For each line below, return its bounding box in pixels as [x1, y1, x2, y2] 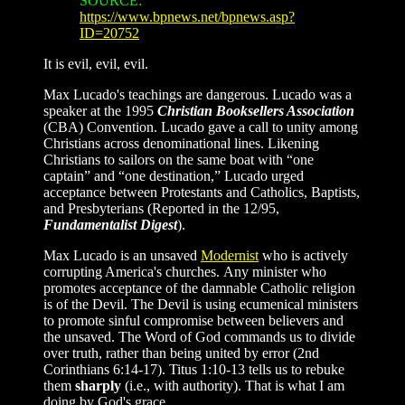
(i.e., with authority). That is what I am [121, 377, 344, 393]
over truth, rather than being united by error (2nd [43, 344, 319, 361]
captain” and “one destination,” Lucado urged [43, 167, 304, 184]
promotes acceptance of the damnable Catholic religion [43, 279, 355, 296]
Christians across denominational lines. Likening [43, 135, 319, 151]
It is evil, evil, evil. [43, 55, 148, 71]
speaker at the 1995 [43, 102, 157, 118]
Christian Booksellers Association [157, 102, 354, 118]
